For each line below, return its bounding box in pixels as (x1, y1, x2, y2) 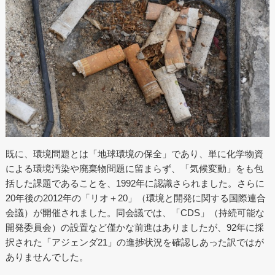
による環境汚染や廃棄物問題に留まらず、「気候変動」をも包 (5, 163, 263, 174)
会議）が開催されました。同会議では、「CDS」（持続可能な (5, 207, 265, 219)
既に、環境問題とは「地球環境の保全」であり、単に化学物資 (5, 149, 263, 160)
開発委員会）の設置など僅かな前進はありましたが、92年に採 (5, 222, 264, 233)
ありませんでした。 (5, 252, 88, 263)
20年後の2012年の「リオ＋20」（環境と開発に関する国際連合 (5, 193, 266, 204)
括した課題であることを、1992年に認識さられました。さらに (5, 178, 265, 189)
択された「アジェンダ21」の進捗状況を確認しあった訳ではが (5, 237, 264, 248)
